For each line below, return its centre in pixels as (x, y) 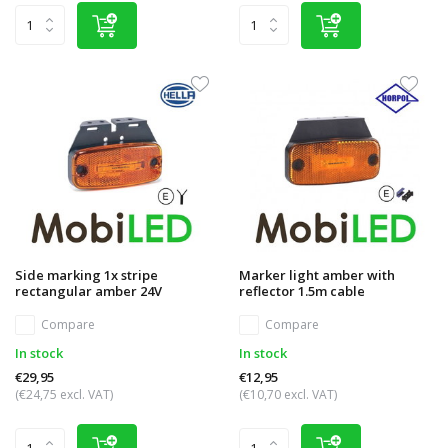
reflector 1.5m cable (302, 291)
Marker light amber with (317, 275)
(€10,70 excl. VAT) (288, 395)
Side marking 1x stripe (86, 275)
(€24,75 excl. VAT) (64, 395)
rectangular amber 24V (88, 291)
